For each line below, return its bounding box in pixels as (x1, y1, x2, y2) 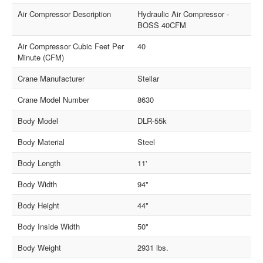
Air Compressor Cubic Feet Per (18, 40, 124, 52)
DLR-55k (137, 114, 167, 126)
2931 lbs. (137, 241, 168, 253)
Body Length (18, 157, 61, 168)
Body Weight (18, 241, 62, 253)
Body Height (18, 199, 60, 211)
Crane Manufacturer (18, 72, 85, 84)
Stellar (137, 72, 159, 84)
